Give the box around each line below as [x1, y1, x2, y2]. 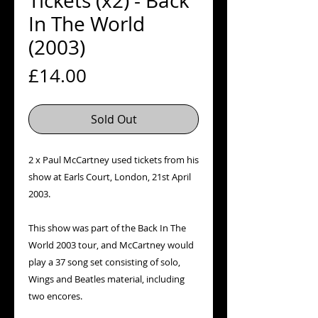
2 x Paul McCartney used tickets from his [28, 153, 199, 166]
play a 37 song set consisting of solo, [28, 256, 180, 268]
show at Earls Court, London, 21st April [28, 170, 191, 183]
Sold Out [90, 111, 137, 127]
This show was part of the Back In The [28, 221, 186, 234]
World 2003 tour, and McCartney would [28, 238, 194, 251]
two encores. [28, 290, 82, 302]
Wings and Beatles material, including [28, 273, 185, 285]
